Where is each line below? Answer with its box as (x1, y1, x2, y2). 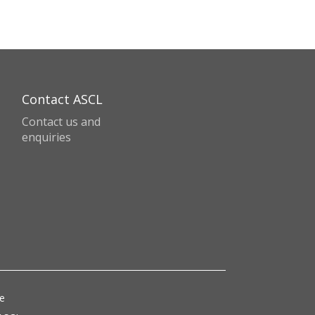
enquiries (22, 129, 71, 145)
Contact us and (22, 114, 101, 129)
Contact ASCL (22, 91, 103, 108)
